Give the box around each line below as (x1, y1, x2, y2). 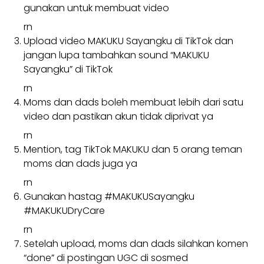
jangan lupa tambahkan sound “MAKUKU (24, 48, 209, 62)
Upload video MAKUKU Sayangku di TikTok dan (24, 34, 233, 48)
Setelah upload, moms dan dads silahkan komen (24, 236, 248, 250)
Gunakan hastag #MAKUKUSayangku (24, 189, 194, 203)
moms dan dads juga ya (24, 156, 137, 170)
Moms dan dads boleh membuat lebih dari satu (24, 95, 243, 109)
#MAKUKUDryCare (24, 203, 105, 217)
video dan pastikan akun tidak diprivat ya (24, 109, 213, 123)
